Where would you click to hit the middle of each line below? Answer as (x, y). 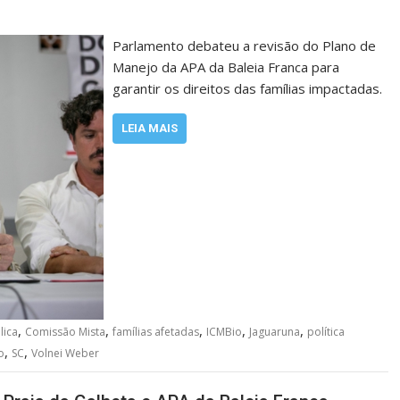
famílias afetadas (156, 331)
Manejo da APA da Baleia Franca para (226, 67)
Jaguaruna (275, 331)
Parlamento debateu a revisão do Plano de (245, 46)
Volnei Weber (65, 353)
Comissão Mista (65, 331)
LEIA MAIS (150, 129)
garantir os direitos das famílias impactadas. (248, 89)
